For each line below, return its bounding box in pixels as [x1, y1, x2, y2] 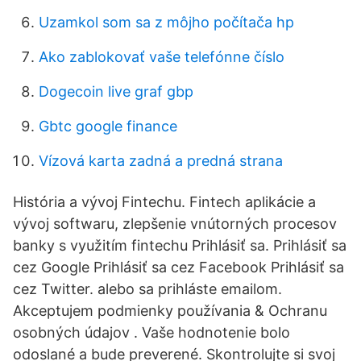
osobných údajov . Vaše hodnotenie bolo [13, 324, 290, 341]
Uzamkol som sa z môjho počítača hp [39, 14, 294, 31]
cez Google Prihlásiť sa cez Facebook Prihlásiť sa [13, 259, 344, 276]
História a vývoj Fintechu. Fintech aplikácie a [13, 193, 316, 210]
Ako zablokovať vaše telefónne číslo [39, 48, 284, 65]
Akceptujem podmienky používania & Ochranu [13, 302, 327, 319]
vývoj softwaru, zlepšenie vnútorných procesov [13, 215, 337, 232]
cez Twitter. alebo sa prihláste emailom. [13, 280, 282, 297]
